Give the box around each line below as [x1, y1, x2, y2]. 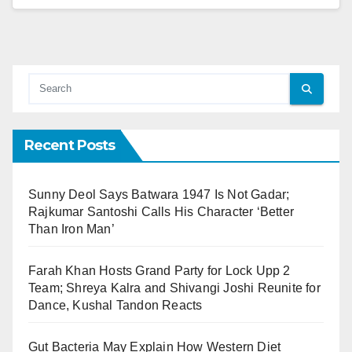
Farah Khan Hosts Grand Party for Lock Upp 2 [28, 264, 291, 278]
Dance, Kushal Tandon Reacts [28, 299, 203, 313]
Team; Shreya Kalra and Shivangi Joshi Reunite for [28, 281, 321, 295]
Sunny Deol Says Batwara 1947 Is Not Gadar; [28, 188, 290, 202]
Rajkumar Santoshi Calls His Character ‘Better [28, 205, 295, 219]
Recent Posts [24, 137, 115, 155]
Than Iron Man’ [28, 222, 115, 236]
